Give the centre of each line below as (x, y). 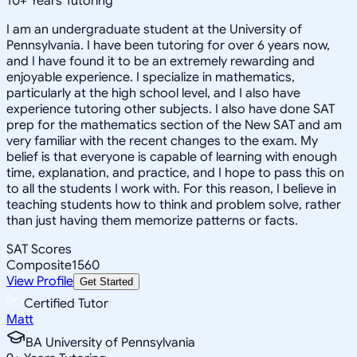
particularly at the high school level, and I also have (153, 93)
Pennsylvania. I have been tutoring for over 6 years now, (168, 45)
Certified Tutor (66, 303)
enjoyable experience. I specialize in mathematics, (151, 77)
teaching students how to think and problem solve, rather (174, 204)
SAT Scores (39, 249)
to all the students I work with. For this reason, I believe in (171, 188)
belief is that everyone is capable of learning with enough (172, 157)
